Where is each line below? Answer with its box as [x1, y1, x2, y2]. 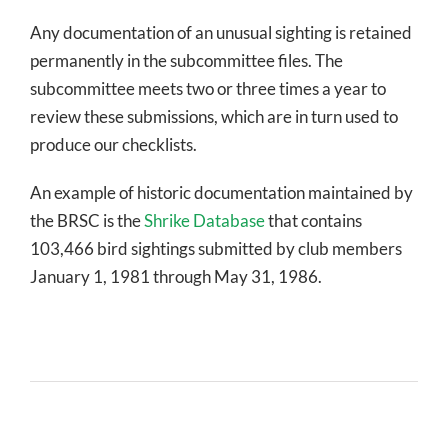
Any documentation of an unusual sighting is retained [29, 21, 412, 43]
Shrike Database [140, 209, 265, 231]
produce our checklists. [29, 133, 197, 155]
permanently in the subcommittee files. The [29, 49, 343, 71]
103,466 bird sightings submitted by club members [29, 237, 402, 259]
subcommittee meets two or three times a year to [29, 77, 386, 99]
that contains [264, 209, 362, 231]
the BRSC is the [29, 209, 141, 231]
